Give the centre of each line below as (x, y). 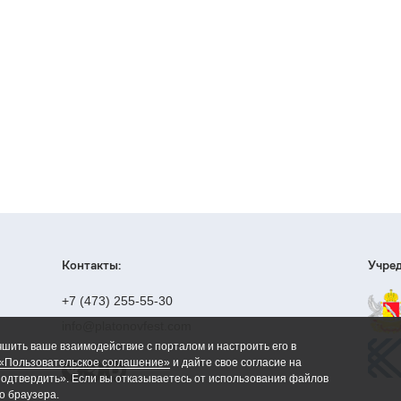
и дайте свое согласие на (236, 363)
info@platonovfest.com (127, 326)
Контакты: (92, 265)
